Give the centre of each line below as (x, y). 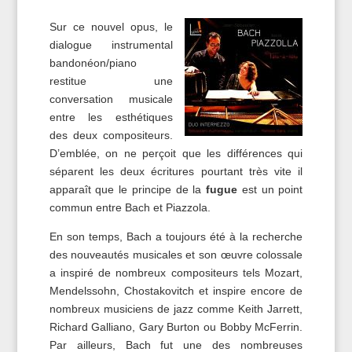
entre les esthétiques (111, 117)
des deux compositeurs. (111, 136)
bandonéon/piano (93, 63)
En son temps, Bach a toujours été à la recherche (176, 237)
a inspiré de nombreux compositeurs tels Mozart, (176, 273)
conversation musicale (111, 99)
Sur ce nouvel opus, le (111, 27)
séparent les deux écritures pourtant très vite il (176, 172)
